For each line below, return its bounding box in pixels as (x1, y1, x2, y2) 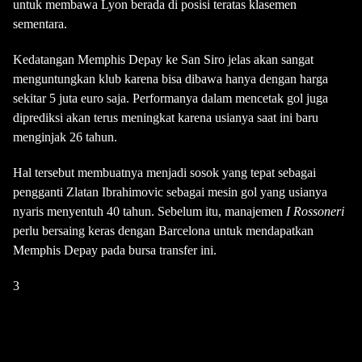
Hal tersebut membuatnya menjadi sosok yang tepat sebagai (13, 166, 316, 179)
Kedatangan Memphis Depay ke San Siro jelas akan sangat (13, 53, 314, 66)
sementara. (13, 17, 67, 31)
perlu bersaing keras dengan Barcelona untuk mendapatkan (13, 224, 314, 238)
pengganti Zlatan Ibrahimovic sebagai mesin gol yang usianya (13, 185, 327, 199)
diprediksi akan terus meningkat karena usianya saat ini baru (13, 111, 318, 124)
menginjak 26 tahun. (13, 130, 117, 144)
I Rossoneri (286, 204, 344, 218)
